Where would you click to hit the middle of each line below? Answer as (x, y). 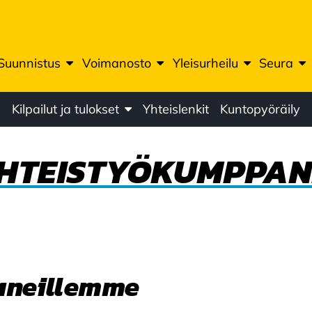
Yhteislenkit (175, 109)
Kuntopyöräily (260, 109)
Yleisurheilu (205, 63)
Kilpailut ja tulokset (65, 109)
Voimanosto (116, 63)
